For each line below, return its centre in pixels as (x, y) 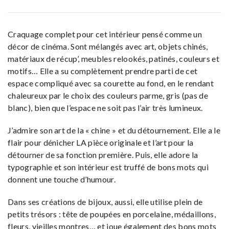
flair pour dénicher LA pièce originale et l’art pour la (101, 142)
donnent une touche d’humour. (62, 179)
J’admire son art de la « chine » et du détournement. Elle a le (114, 130)
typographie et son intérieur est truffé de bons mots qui (108, 167)
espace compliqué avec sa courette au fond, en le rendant (111, 83)
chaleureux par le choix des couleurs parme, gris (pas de (108, 95)
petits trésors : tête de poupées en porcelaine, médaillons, (112, 214)
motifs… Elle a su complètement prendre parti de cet (103, 71)
